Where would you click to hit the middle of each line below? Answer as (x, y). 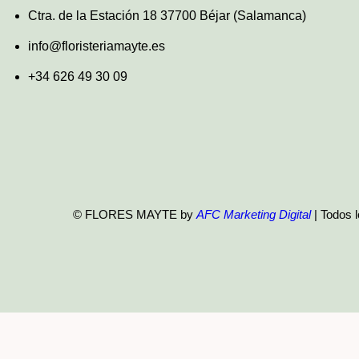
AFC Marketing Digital (254, 215)
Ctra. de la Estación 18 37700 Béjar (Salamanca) (167, 16)
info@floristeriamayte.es (96, 46)
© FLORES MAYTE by (135, 215)
